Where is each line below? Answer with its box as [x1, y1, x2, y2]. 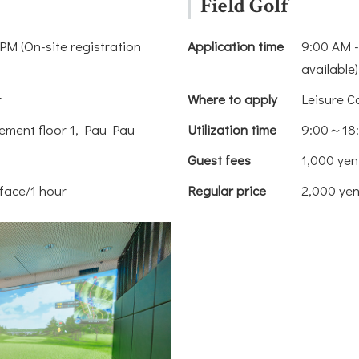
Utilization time [187, 119, 276, 139]
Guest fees [187, 150, 251, 169]
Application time [187, 36, 284, 55]
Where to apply [187, 89, 277, 108]
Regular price [187, 180, 266, 200]
